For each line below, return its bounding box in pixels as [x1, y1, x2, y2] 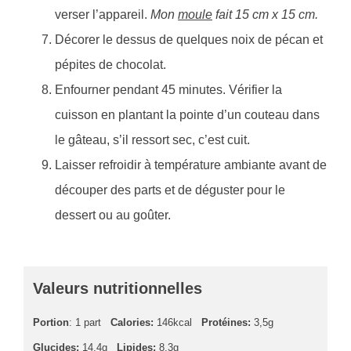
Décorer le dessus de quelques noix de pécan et [55, 33, 323, 47]
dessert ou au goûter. [55, 208, 171, 223]
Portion [33, 317, 69, 329]
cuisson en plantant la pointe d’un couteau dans [55, 108, 320, 122]
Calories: [110, 317, 154, 329]
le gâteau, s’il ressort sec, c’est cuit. [55, 133, 250, 147]
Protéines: [201, 317, 251, 329]
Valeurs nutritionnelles [33, 280, 202, 298]
